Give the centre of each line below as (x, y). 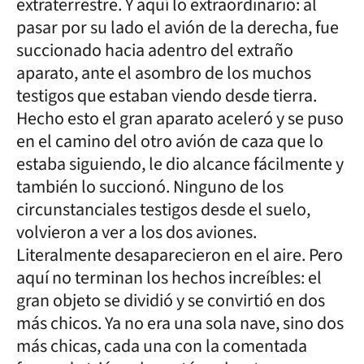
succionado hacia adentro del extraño (155, 50)
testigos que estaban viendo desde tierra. (167, 96)
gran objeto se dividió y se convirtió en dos (171, 301)
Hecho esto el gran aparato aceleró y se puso (180, 119)
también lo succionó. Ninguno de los (150, 187)
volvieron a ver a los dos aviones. (136, 232)
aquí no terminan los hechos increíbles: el (169, 278)
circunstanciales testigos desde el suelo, (163, 210)
